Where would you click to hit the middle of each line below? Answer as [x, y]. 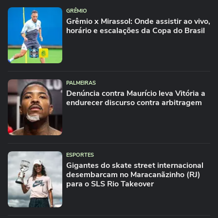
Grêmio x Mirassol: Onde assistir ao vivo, [138, 21]
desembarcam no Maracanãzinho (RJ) [133, 175]
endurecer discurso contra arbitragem [134, 103]
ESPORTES [80, 155]
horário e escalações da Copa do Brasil [136, 31]
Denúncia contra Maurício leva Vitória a [136, 93]
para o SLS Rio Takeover [110, 184]
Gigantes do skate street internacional [135, 165]
